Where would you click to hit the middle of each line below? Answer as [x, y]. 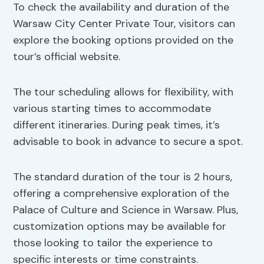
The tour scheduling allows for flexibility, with [123, 92]
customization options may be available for [120, 227]
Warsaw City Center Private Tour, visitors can [124, 24]
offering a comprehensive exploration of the [121, 194]
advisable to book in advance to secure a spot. [128, 142]
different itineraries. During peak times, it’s [117, 125]
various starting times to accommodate [112, 109]
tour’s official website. [67, 57]
